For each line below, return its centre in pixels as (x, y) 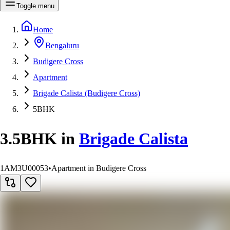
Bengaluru (62, 45)
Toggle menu (35, 6)
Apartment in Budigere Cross (99, 168)
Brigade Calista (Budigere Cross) (87, 93)
